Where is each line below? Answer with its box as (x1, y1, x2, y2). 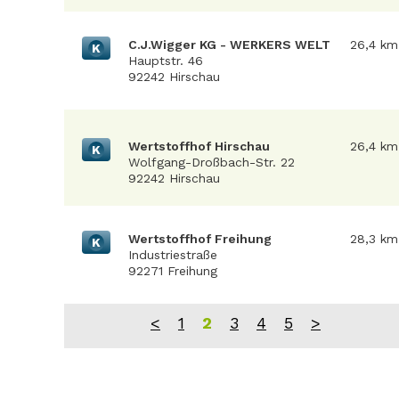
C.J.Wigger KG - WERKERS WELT (128, 37, 330, 52)
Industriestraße (128, 248, 217, 262)
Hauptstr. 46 (128, 53, 203, 68)
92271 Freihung (128, 264, 217, 278)
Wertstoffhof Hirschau (128, 139, 270, 153)
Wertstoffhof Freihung (128, 232, 272, 246)
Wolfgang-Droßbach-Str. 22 (128, 155, 295, 169)
